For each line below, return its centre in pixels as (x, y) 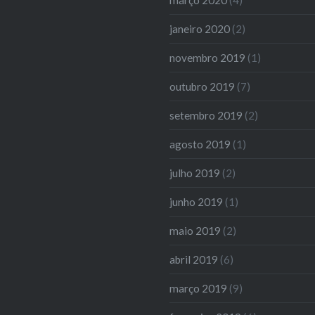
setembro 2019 (206, 115)
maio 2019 (195, 230)
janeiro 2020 (200, 28)
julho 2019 (195, 173)
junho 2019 (197, 201)
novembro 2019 (208, 57)
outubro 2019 (202, 86)
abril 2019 (194, 259)
